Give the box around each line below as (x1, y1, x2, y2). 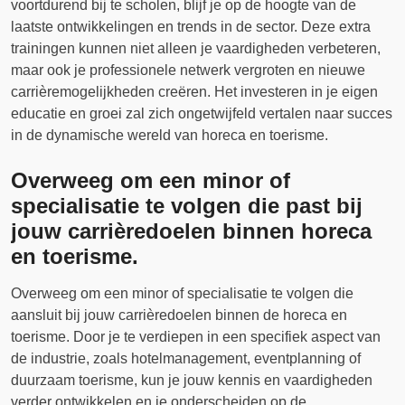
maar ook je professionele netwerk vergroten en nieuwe (11, 62, 365, 78)
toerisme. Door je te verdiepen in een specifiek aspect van (11, 329, 381, 344)
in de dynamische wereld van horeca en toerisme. (11, 127, 328, 143)
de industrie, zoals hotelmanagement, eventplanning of (11, 351, 361, 366)
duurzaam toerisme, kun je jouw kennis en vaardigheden (11, 372, 372, 388)
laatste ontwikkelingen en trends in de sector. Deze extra (11, 19, 371, 34)
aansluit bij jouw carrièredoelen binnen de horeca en (11, 307, 347, 323)
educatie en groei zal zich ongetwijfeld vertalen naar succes (11, 106, 392, 121)
